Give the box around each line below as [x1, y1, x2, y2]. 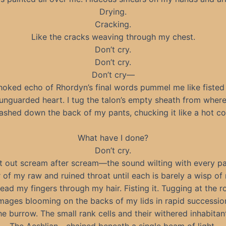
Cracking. [95, 19, 131, 29]
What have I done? [78, 133, 148, 143]
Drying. [99, 6, 127, 17]
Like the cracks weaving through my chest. [31, 31, 195, 42]
